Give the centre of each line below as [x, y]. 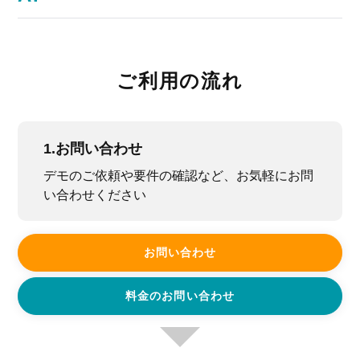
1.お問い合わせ [93, 148]
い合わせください [95, 195]
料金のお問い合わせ [180, 296]
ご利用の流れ [180, 81]
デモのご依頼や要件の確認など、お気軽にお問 [179, 176]
